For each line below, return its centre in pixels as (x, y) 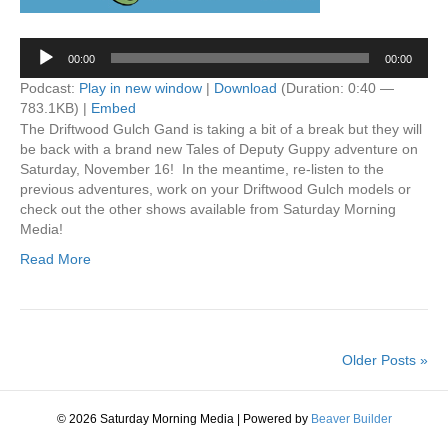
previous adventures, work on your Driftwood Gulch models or (215, 189)
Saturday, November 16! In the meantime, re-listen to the (202, 169)
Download (245, 88)
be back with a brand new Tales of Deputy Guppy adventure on (219, 149)
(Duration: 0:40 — (335, 88)
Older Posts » (385, 360)
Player (39, 67)
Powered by (276, 419)
